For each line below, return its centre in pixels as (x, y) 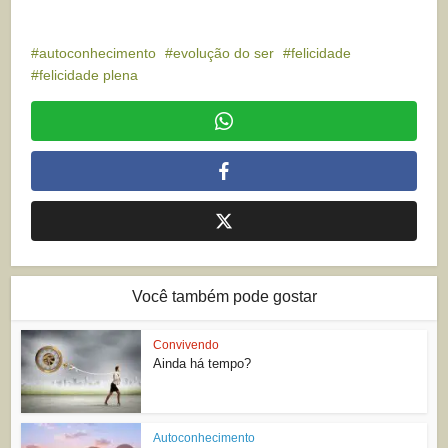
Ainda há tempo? (202, 363)
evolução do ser (224, 52)
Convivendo (186, 344)
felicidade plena (89, 74)
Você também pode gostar (224, 296)
